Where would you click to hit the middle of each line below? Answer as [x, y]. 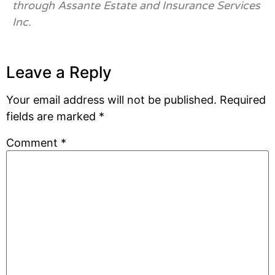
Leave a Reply [59, 72]
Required [243, 100]
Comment [33, 142]
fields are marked [52, 117]
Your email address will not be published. [111, 100]
